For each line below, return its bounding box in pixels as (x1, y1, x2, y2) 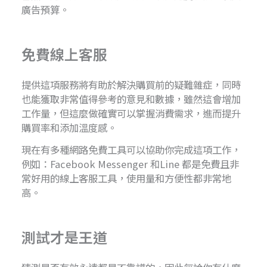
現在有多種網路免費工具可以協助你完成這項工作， (21, 142, 241, 157)
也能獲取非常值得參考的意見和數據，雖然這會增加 (21, 92, 241, 107)
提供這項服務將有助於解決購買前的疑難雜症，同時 (21, 77, 241, 92)
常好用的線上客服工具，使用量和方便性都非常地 (21, 171, 232, 186)
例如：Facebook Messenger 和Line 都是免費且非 (21, 157, 240, 172)
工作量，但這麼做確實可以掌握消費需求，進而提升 (21, 106, 241, 121)
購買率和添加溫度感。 (21, 120, 117, 135)
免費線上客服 (21, 43, 108, 64)
